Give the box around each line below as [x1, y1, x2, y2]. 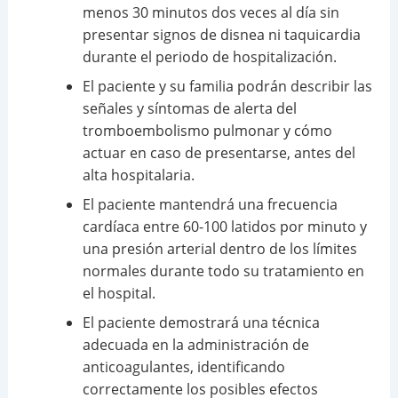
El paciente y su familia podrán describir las [82, 76, 372, 97]
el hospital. [82, 283, 155, 304]
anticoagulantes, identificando [82, 357, 285, 378]
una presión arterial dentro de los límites [82, 239, 357, 259]
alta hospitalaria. [82, 165, 195, 186]
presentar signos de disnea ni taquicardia [82, 25, 361, 45]
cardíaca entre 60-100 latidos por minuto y [82, 217, 367, 237]
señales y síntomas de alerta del [82, 99, 297, 119]
